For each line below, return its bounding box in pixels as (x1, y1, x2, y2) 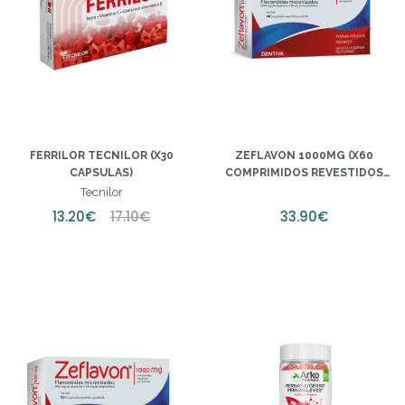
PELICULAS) (270, 183, 337, 196)
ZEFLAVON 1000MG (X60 (234, 148, 373, 162)
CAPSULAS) (70, 165, 133, 179)
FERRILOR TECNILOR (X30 (29, 148, 174, 162)
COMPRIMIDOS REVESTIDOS (224, 165, 383, 179)
